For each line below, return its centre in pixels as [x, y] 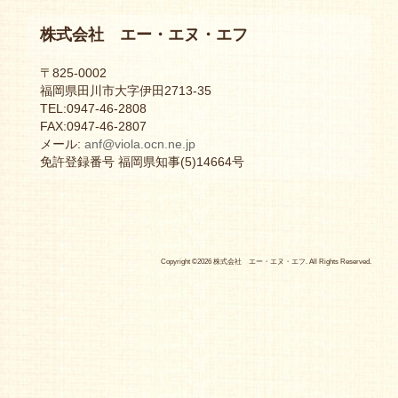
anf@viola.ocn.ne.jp [140, 144]
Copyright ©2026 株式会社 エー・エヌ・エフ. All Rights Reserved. [266, 262]
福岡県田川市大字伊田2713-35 [126, 91]
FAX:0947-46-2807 [93, 127]
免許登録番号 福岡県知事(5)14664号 [142, 162]
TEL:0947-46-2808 [93, 109]
